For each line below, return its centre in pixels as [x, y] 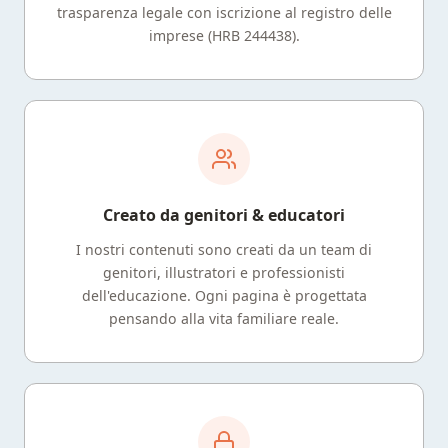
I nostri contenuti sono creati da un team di [224, 249]
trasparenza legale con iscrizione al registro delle [224, 12]
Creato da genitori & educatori [224, 214]
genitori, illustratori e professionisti [224, 272]
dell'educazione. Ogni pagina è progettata [224, 295]
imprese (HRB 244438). [224, 35]
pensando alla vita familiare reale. [224, 318]
